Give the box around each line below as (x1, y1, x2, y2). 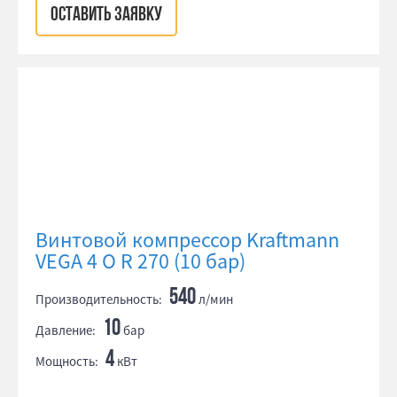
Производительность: (35, 291, 162, 307)
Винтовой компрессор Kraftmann (35, 226, 339, 253)
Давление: (35, 322, 96, 339)
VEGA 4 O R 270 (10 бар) (35, 247, 245, 275)
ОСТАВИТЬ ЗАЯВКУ (51, 5, 162, 26)
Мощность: (35, 353, 98, 370)
